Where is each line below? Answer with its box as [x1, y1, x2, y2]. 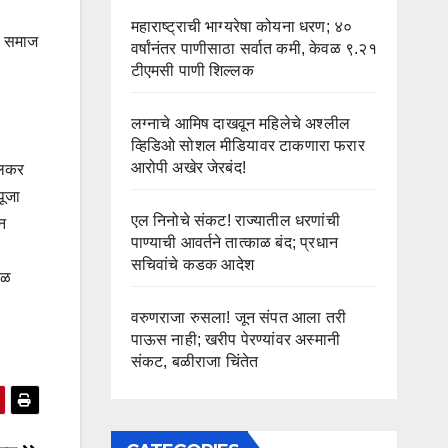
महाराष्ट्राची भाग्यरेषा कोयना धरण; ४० [130, 18, 353, 35]
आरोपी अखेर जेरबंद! [130, 159, 247, 176]
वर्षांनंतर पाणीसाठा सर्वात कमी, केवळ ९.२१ [130, 40, 377, 57]
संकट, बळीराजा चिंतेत [130, 353, 259, 370]
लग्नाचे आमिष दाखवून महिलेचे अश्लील [130, 115, 351, 132]
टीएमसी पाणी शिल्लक [130, 62, 254, 79]
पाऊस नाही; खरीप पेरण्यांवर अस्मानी [130, 331, 341, 348]
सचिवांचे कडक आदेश [130, 256, 254, 273]
